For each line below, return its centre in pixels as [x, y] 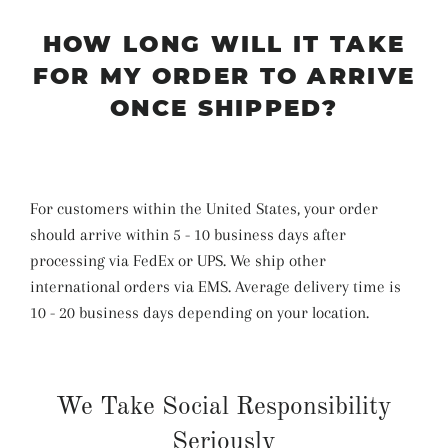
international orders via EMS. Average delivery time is [215, 287]
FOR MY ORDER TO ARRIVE [224, 76]
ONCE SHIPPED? [224, 108]
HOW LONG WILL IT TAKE [224, 44]
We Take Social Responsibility [224, 408]
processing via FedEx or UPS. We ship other [178, 261]
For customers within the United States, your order [204, 209]
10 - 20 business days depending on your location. [199, 313]
